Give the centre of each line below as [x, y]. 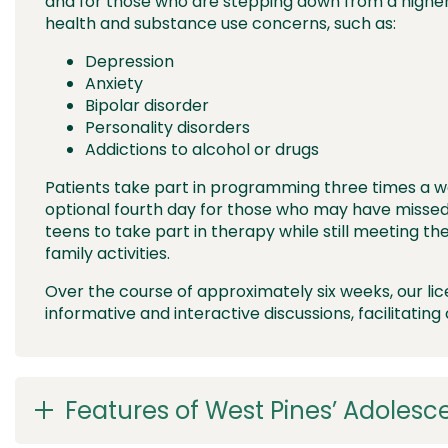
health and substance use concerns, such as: [220, 24]
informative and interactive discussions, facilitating [245, 314]
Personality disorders [167, 128]
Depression [129, 62]
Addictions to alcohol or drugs [202, 150]
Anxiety [114, 84]
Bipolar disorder [147, 106]
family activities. [109, 254]
